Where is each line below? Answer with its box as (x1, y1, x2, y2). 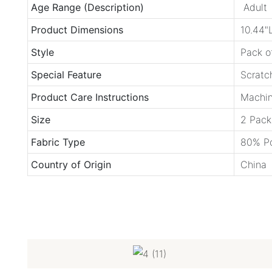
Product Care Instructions (30, 91, 149, 104)
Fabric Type (30, 136, 85, 149)
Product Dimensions (30, 24, 123, 36)
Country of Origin (30, 158, 111, 171)
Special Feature (30, 69, 101, 81)
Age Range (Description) (30, 1, 144, 14)
